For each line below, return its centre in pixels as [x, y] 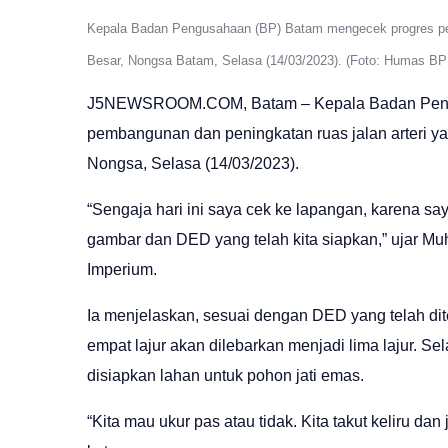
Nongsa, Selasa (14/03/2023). [193, 164]
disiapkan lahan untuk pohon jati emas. [225, 376]
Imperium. [122, 270]
